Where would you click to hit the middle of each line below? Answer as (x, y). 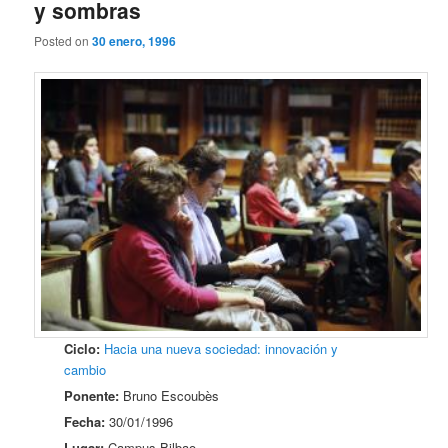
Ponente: (92, 395)
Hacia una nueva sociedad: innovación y (221, 348)
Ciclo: (82, 348)
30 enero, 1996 (134, 41)
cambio (85, 369)
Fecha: (85, 421)
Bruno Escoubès (169, 395)
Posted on (63, 41)
